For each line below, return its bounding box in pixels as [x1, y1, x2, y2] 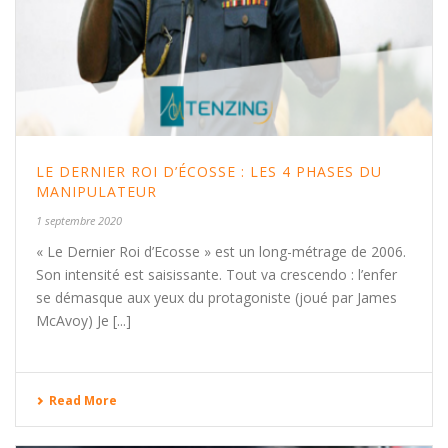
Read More [49, 392, 117, 410]
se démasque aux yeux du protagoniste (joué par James [36, 288, 397, 308]
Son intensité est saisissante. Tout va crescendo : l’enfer [36, 265, 397, 285]
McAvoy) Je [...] [36, 311, 131, 331]
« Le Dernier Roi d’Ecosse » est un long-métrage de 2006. [36, 242, 406, 262]
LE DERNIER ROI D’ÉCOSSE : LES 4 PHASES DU [36, 162, 382, 182]
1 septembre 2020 [36, 213, 122, 229]
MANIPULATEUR [36, 182, 157, 202]
